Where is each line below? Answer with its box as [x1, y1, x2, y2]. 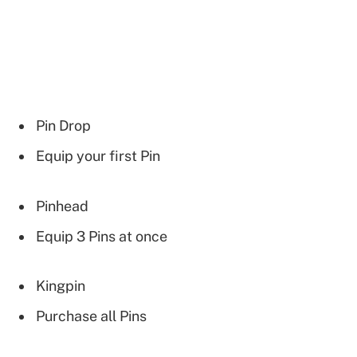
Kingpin [36, 277, 85, 294]
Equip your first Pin [36, 147, 160, 165]
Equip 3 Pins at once [36, 227, 167, 245]
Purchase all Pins [36, 307, 147, 324]
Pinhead [36, 197, 88, 214]
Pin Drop [36, 117, 91, 135]
